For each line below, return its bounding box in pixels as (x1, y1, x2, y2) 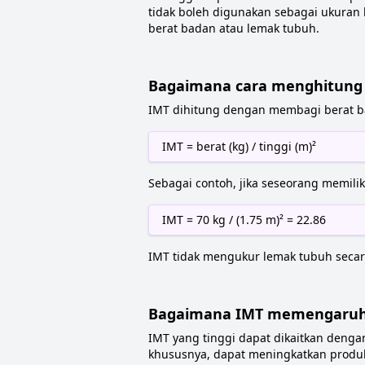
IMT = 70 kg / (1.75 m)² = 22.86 (162, 212, 326, 227)
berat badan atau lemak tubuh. (148, 20, 319, 36)
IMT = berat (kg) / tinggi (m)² (162, 139, 316, 154)
